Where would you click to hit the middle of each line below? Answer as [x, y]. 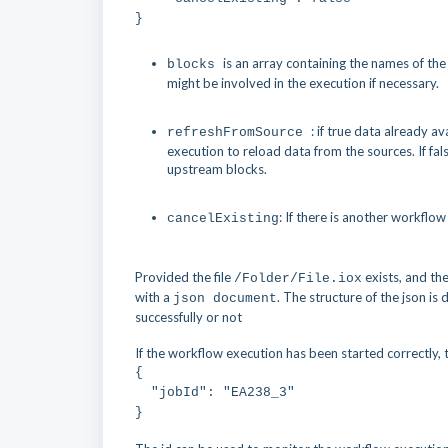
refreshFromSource [239, 132]
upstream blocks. [217, 169]
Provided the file [184, 277]
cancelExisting [223, 218]
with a [154, 297]
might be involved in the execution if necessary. [303, 83]
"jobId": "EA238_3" [215, 392]
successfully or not [188, 317]
